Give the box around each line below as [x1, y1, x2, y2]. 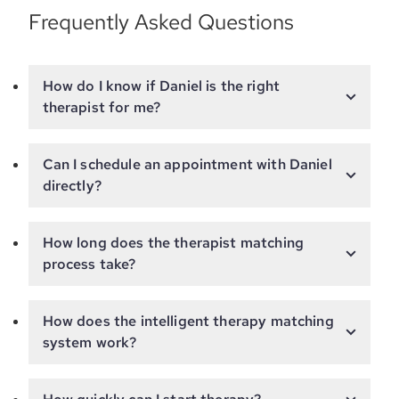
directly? [42, 175, 102, 195]
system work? [42, 332, 137, 352]
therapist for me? [42, 97, 161, 117]
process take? [42, 254, 136, 273]
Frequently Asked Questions [28, 7, 294, 36]
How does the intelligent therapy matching [42, 311, 334, 330]
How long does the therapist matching [42, 232, 304, 252]
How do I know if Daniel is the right [42, 76, 280, 95]
